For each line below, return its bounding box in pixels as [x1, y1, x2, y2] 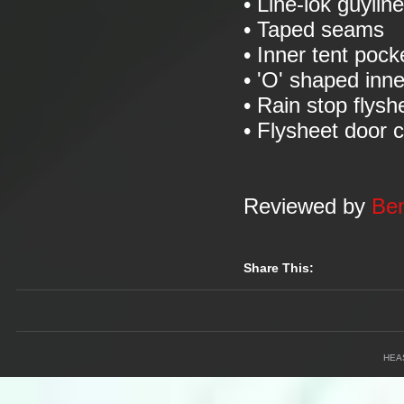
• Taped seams [243, 18, 384, 41]
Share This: [243, 261, 314, 275]
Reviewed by [243, 195, 365, 218]
